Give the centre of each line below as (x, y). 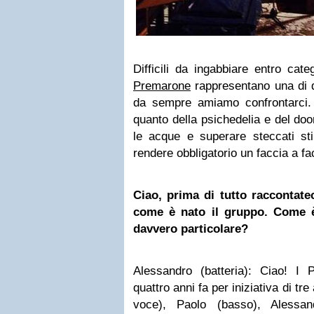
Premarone (162, 86)
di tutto (225, 195)
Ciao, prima (169, 195)
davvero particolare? (192, 229)
